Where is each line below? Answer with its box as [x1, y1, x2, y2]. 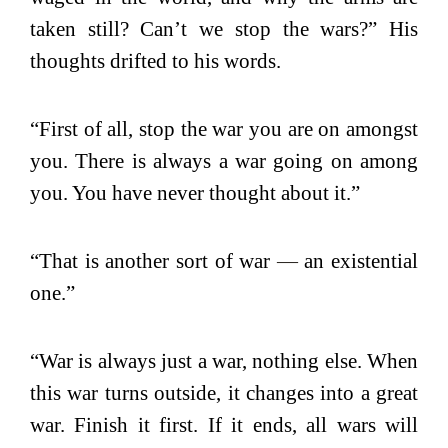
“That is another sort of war [30, 248, 277, 273]
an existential [297, 248, 418, 273]
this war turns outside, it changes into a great [30, 380, 418, 405]
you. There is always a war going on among [30, 148, 418, 173]
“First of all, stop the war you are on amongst [30, 116, 418, 141]
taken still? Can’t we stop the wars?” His [30, 16, 418, 41]
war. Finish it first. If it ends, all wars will [30, 412, 418, 437]
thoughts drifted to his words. [30, 48, 281, 73]
